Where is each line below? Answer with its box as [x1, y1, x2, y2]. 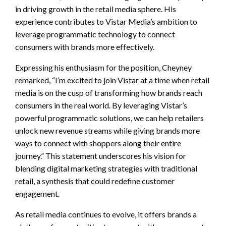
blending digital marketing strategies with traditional [15, 163, 197, 173]
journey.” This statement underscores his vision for [15, 150, 186, 160]
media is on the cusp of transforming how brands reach [15, 87, 202, 97]
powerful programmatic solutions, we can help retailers [15, 112, 204, 123]
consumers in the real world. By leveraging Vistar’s [15, 100, 187, 110]
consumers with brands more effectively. [15, 41, 154, 51]
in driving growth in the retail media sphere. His [15, 4, 176, 14]
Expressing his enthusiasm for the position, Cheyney [15, 62, 192, 72]
